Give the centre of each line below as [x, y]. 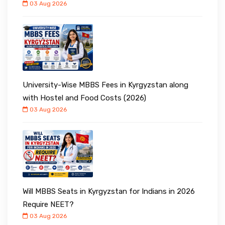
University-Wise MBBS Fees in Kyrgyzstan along [105, 85]
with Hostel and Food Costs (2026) [84, 98]
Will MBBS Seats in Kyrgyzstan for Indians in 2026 [109, 191]
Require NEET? [48, 204]
